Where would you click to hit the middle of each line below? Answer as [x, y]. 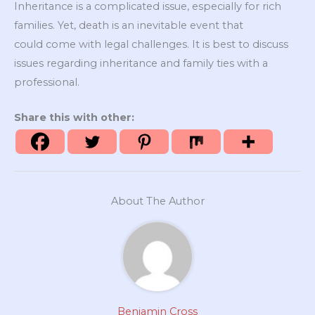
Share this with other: [74, 118]
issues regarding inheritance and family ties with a [141, 64]
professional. [47, 83]
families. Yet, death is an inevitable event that [129, 26]
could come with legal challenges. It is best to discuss [151, 45]
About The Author [157, 201]
